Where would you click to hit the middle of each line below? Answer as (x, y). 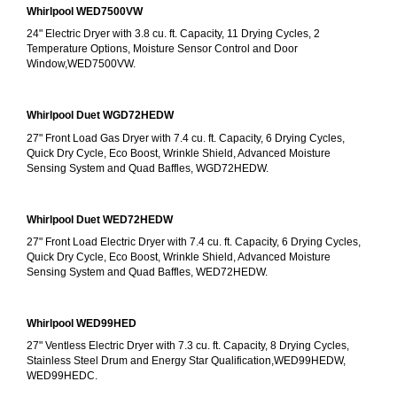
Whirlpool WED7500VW (85, 11)
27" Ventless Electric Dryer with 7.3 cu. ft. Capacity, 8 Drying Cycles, (188, 346)
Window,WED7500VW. (81, 64)
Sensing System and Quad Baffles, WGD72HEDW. (148, 168)
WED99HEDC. (62, 376)
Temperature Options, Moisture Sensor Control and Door (162, 49)
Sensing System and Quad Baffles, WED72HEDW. (147, 272)
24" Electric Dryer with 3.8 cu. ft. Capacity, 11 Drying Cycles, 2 (173, 34)
